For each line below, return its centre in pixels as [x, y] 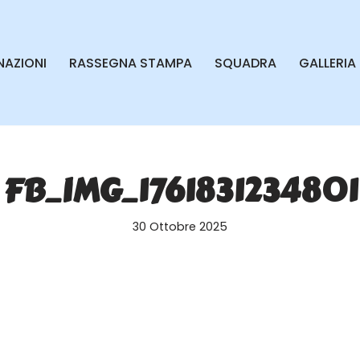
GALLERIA [327, 63]
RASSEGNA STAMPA [131, 63]
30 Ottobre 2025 [180, 227]
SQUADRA [245, 63]
